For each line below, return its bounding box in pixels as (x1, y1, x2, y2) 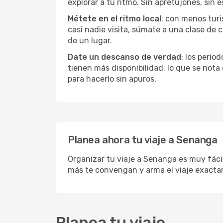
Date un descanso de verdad (68, 52, 181, 62)
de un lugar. (68, 36, 112, 45)
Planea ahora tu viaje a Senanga (68, 134, 218, 146)
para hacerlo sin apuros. (68, 74, 156, 84)
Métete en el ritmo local (68, 14, 161, 23)
